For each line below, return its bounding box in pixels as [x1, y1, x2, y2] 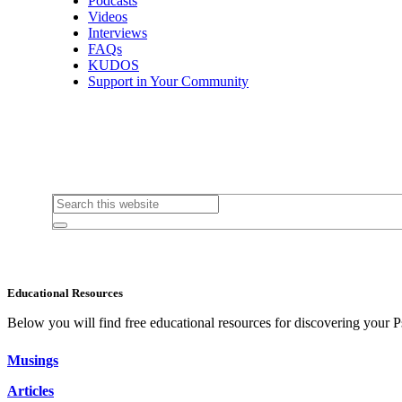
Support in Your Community [88, 73, 249, 89]
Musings [7, 352, 58, 368]
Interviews [88, 24, 147, 40]
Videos [88, 8, 127, 24]
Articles [7, 382, 54, 398]
